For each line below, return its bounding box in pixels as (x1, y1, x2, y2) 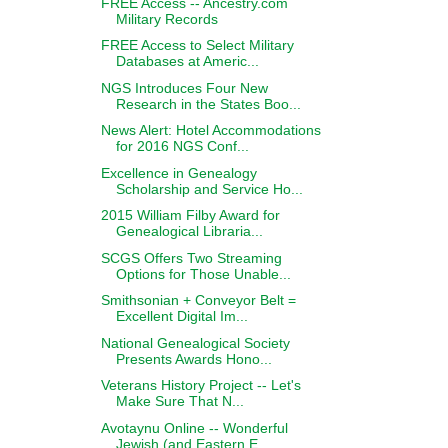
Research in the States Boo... (115, 95, 301, 112)
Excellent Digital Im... (115, 308, 248, 324)
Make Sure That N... (115, 393, 244, 409)
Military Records (115, 10, 218, 27)
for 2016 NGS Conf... (115, 138, 249, 154)
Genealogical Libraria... (115, 223, 263, 239)
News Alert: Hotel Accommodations (100, 122, 321, 138)
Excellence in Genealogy (100, 164, 257, 181)
